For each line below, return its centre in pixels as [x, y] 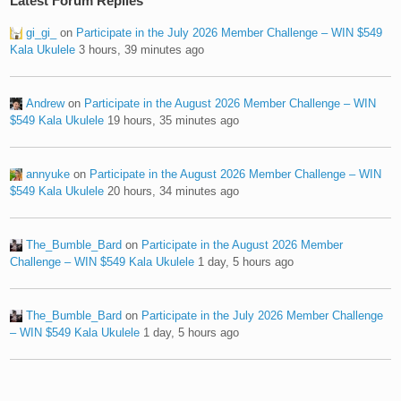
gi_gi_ [42, 32]
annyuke [48, 174]
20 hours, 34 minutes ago [174, 191]
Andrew [46, 103]
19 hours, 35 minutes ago [174, 120]
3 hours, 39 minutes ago [142, 49]
